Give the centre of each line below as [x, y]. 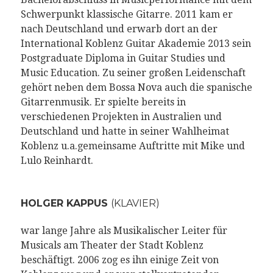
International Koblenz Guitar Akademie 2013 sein [136, 44]
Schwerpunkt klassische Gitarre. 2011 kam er [126, 15]
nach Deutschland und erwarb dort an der [119, 29]
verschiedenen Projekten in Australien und [121, 117]
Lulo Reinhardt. [57, 161]
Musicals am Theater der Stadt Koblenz [112, 246]
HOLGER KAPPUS [66, 204]
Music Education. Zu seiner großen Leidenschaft [133, 73]
